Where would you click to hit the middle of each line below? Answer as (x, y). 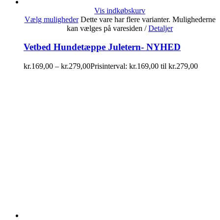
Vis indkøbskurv (120, 10)
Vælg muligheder (51, 19)
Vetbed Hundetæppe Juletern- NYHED (102, 47)
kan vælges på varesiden (106, 28)
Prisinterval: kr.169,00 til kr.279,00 (144, 66)
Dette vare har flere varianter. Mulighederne (148, 19)
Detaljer (161, 28)
